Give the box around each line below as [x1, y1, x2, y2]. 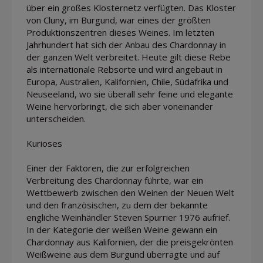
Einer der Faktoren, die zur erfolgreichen [26, 161, 190, 174]
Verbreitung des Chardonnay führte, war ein [26, 174, 203, 186]
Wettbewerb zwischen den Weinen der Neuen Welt [26, 186, 234, 198]
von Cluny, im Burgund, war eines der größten [26, 14, 211, 26]
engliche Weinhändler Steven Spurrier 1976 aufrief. [26, 211, 230, 223]
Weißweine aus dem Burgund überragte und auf [26, 248, 220, 260]
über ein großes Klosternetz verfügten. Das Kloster [26, 1, 236, 14]
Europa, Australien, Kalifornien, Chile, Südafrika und [26, 75, 228, 87]
